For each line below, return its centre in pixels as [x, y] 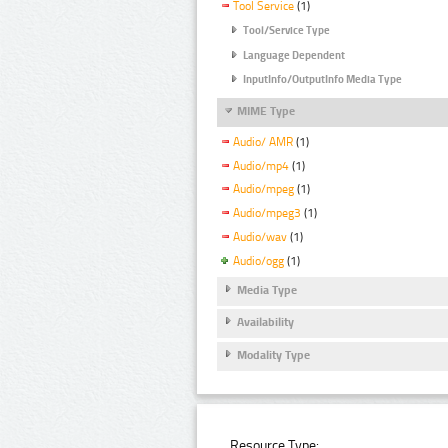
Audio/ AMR [263, 141]
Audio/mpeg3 [267, 213]
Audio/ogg [258, 261]
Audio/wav [260, 237]
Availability [265, 322]
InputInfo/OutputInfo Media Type [322, 80]
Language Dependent [294, 55]
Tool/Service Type [286, 31]
